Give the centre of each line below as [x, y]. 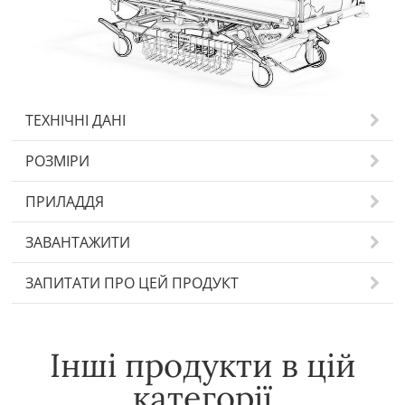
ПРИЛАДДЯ [65, 202]
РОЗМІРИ [58, 161]
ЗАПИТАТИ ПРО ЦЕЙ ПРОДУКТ [132, 283]
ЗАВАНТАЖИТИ [78, 243]
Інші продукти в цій [202, 366]
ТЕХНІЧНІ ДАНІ [76, 121]
